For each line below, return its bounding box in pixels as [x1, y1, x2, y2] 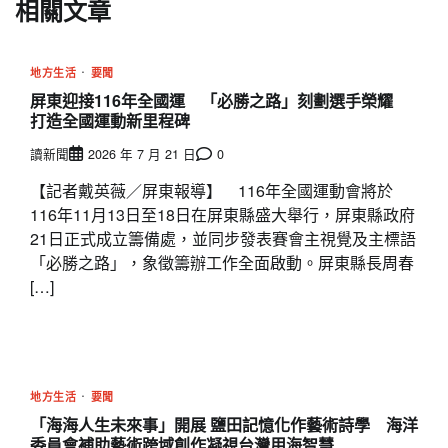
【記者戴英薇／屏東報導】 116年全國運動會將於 [30, 178, 393, 202]
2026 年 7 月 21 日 [88, 143, 196, 163]
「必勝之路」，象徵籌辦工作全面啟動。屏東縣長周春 [30, 250, 414, 274]
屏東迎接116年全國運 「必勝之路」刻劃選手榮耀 [30, 89, 409, 113]
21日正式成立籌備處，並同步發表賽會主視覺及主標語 [30, 226, 416, 250]
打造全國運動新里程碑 [30, 109, 190, 133]
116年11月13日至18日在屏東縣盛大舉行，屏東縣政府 [30, 202, 415, 226]
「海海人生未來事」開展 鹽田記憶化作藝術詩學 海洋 [30, 412, 418, 436]
